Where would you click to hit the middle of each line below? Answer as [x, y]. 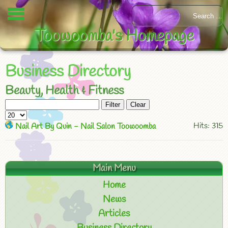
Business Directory [68, 72]
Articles [114, 214]
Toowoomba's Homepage [114, 36]
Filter [113, 105]
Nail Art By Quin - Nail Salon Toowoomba [85, 126]
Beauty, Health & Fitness [64, 91]
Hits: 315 [208, 126]
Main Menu [114, 168]
